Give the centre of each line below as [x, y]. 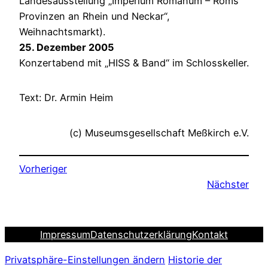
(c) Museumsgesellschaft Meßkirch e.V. [159, 133]
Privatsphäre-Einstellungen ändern [85, 260]
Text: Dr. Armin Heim [66, 98]
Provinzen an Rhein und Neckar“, [95, 16]
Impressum [65, 234]
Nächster [228, 185]
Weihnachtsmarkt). [62, 31]
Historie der [195, 260]
